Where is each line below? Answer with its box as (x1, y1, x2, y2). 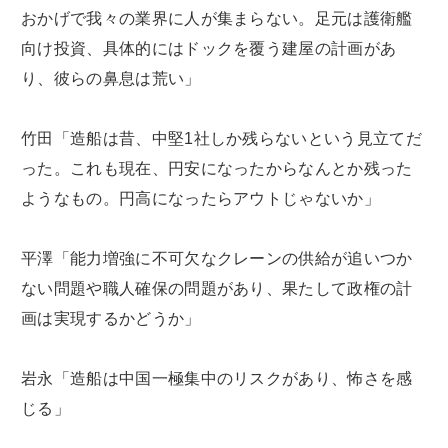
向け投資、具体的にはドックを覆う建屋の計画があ (21, 39, 397, 57)
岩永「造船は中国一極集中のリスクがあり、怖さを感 (21, 369, 413, 387)
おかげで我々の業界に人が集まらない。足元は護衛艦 (21, 9, 413, 27)
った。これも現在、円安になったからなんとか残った (21, 159, 413, 177)
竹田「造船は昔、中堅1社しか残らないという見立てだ (21, 129, 422, 147)
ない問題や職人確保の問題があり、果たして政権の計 (21, 279, 413, 297)
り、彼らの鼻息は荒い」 (21, 69, 201, 87)
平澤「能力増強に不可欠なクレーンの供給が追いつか (21, 249, 413, 267)
